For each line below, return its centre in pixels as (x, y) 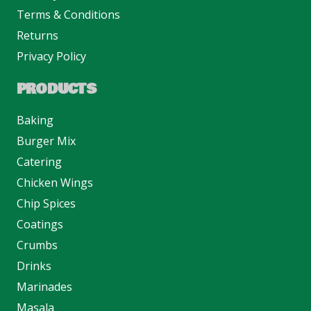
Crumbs (37, 245)
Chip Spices (46, 204)
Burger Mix (46, 141)
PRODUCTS (56, 90)
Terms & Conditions (68, 15)
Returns (37, 36)
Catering (39, 162)
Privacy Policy (51, 57)
